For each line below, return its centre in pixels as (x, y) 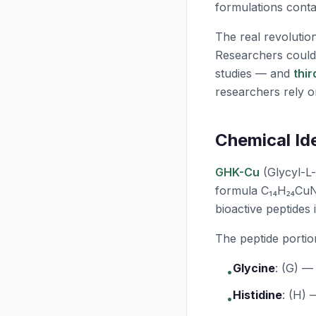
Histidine (257, 295)
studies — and (254, 73)
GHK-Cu (237, 172)
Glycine (254, 268)
